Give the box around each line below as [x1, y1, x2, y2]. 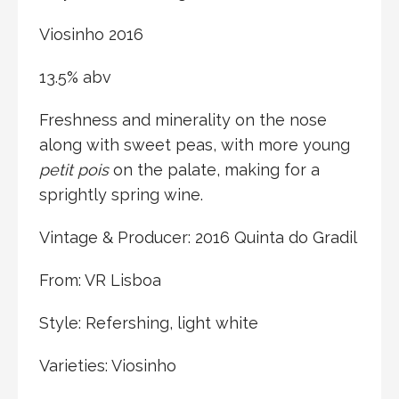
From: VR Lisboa [39, 270, 161, 289]
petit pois [39, 159, 113, 179]
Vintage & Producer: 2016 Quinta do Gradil [39, 227, 357, 247]
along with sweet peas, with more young [39, 134, 350, 154]
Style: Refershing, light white [39, 313, 258, 332]
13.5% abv [39, 67, 111, 86]
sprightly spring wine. [39, 184, 203, 204]
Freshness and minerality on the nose [39, 110, 327, 129]
